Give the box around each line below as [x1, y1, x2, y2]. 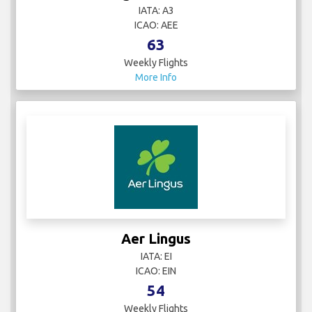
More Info [135, 72, 177, 84]
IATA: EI [140, 251, 172, 263]
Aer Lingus [121, 231, 191, 247]
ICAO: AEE [134, 19, 178, 31]
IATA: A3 [138, 5, 174, 17]
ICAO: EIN [136, 265, 176, 277]
